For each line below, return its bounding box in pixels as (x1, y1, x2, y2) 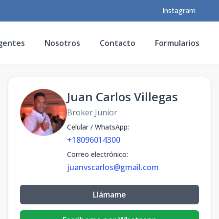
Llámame (93, 189, 126, 200)
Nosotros (44, 37, 80, 48)
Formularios (155, 37, 199, 48)
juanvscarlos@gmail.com (67, 162, 159, 173)
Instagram (162, 6, 196, 15)
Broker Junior (67, 107, 117, 118)
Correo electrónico (67, 150, 127, 159)
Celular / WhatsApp (67, 122, 128, 131)
